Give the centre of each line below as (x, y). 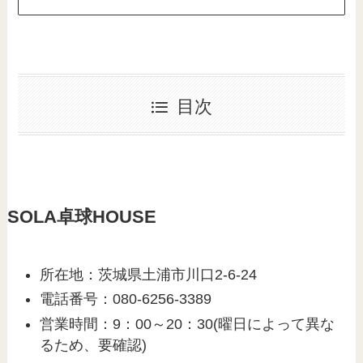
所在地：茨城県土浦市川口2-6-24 (149, 274)
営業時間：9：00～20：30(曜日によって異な (188, 324)
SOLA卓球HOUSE (81, 217)
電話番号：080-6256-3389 (126, 299)
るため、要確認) (94, 345)
